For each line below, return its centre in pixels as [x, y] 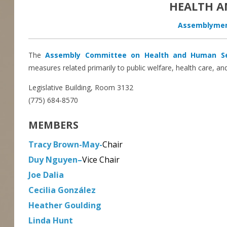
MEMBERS [54, 125]
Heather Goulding [65, 205]
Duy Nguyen [53, 160]
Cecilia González [62, 190]
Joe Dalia [46, 175]
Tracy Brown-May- [66, 145]
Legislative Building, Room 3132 [81, 88]
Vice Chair [101, 160]
